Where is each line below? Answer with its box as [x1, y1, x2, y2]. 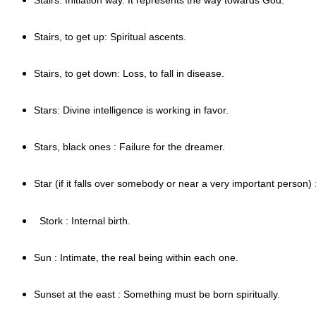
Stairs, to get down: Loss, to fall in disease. [34, 67, 224, 79]
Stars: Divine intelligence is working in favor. [34, 104, 229, 116]
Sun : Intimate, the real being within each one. [34, 251, 238, 263]
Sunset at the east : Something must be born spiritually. [34, 288, 280, 300]
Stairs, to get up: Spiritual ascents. [34, 30, 186, 42]
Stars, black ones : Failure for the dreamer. [34, 140, 225, 152]
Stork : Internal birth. [34, 214, 130, 226]
